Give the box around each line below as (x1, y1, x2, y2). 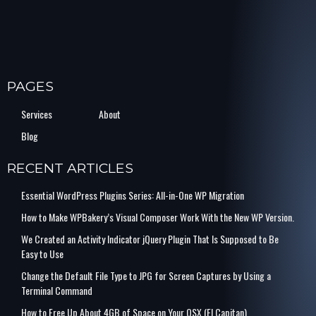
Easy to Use (21, 246, 63, 262)
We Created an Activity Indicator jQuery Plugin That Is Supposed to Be (21, 231, 279, 247)
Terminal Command (21, 283, 92, 298)
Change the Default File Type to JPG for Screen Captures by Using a (21, 268, 271, 284)
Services (21, 106, 52, 121)
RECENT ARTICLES (7, 159, 133, 176)
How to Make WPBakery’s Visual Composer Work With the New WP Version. (21, 209, 294, 225)
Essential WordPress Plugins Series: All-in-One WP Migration (21, 188, 244, 203)
